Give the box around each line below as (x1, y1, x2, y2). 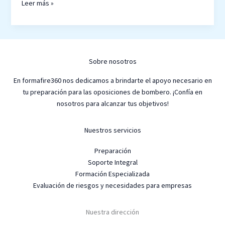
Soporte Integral (87, 157, 138, 167)
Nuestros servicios (84, 126, 141, 135)
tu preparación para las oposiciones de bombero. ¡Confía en (23, 87, 202, 96)
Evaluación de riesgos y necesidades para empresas (33, 180, 192, 190)
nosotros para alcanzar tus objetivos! (56, 99, 169, 108)
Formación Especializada (75, 169, 150, 178)
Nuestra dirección (86, 207, 139, 216)
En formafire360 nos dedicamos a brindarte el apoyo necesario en (13, 76, 212, 85)
